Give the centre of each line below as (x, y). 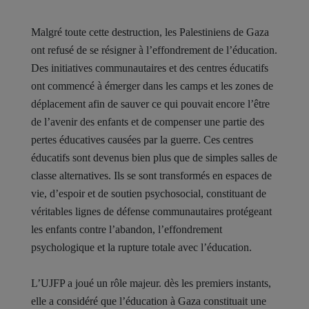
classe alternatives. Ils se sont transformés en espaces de (151, 175)
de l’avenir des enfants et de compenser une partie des (148, 121)
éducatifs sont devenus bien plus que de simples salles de (154, 157)
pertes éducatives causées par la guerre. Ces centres (142, 139)
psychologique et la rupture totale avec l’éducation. (141, 247)
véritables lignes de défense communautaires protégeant (151, 211)
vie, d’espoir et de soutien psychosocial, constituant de (149, 193)
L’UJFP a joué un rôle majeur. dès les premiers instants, (151, 283)
